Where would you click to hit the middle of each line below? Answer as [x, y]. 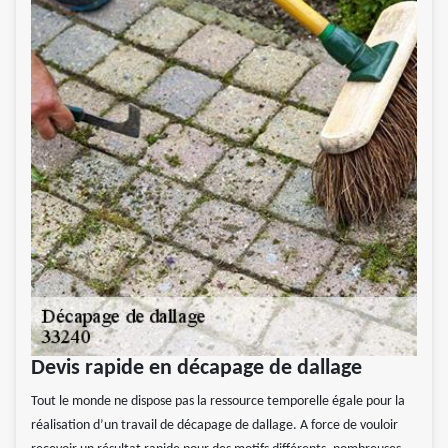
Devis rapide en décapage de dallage [196, 369]
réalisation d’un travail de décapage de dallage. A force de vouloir [214, 426]
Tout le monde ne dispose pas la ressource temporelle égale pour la [218, 402]
